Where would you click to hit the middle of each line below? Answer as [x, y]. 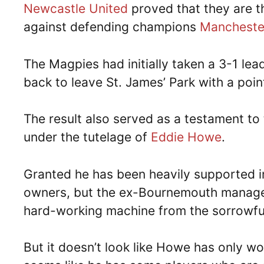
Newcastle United [76, 9]
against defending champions [112, 27]
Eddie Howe [186, 137]
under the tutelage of [87, 137]
